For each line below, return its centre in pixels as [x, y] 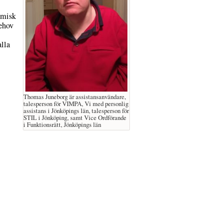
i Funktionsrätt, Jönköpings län [62, 125]
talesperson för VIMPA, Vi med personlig [76, 104]
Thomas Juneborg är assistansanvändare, [75, 97]
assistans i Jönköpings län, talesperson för [76, 111]
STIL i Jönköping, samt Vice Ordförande [75, 118]
